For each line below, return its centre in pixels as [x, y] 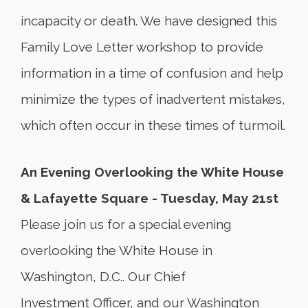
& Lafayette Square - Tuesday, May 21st [150, 198]
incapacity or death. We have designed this [149, 21]
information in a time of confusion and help [152, 73]
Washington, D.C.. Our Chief [103, 276]
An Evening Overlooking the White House [152, 172]
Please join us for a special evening [126, 224]
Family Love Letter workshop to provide [142, 47]
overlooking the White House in [117, 250]
